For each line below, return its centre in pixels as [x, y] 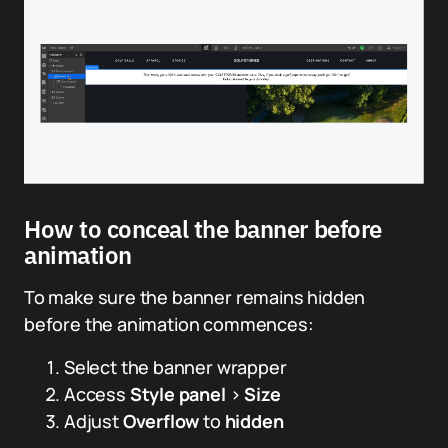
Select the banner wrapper [175, 366]
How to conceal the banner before [203, 228]
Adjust [93, 420]
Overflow [161, 420]
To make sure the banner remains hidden [195, 296]
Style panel [177, 393]
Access [97, 393]
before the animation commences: [169, 323]
